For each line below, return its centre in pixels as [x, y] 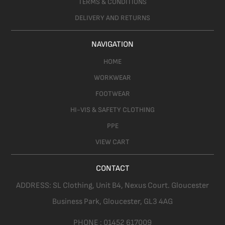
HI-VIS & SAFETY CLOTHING [113, 110]
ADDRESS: [34, 186]
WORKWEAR [113, 78]
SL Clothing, [74, 186]
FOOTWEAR [113, 94]
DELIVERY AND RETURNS [113, 18]
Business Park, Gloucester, [98, 202]
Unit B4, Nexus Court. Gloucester [152, 186]
